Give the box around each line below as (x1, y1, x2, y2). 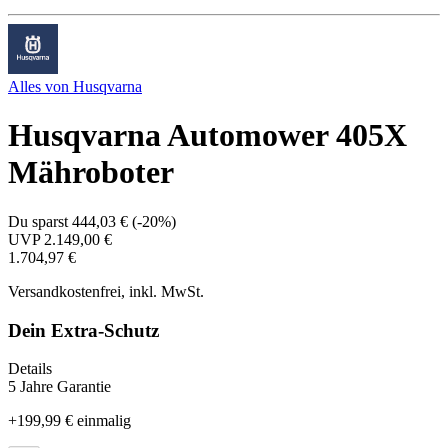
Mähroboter (8, 154, 174, 191)
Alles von (8, 78, 73, 95)
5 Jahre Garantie (8, 378, 111, 396)
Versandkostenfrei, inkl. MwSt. (8, 282, 204, 300)
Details (8, 360, 52, 378)
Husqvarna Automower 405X (8, 117, 407, 154)
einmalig (77, 412, 131, 430)
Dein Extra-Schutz (8, 319, 159, 341)
